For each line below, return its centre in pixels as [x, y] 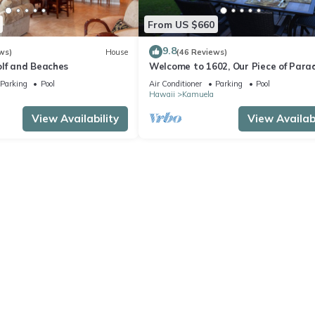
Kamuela [198, 95]
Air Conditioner [175, 84]
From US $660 [181, 24]
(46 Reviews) [202, 52]
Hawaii [162, 95]
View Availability [75, 119]
